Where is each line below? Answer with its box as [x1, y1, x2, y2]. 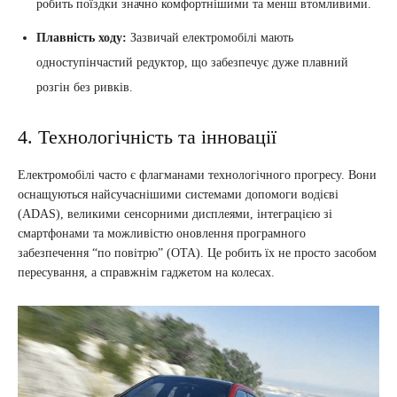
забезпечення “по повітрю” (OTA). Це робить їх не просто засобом [18, 246, 377, 260]
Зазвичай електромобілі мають [127, 31, 293, 44]
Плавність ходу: [36, 31, 127, 44]
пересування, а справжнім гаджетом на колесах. [18, 266, 275, 279]
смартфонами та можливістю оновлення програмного [18, 227, 306, 240]
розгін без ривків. [36, 81, 133, 94]
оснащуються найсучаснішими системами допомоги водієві [18, 188, 339, 201]
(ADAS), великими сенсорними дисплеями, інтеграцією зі [18, 207, 332, 221]
